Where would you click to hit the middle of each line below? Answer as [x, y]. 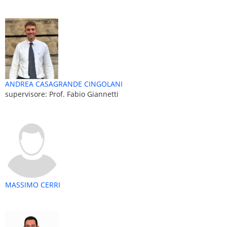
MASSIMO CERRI [33, 184]
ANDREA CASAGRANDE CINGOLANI [64, 84]
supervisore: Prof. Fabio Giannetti [62, 94]
